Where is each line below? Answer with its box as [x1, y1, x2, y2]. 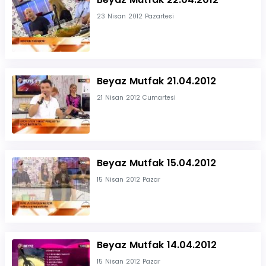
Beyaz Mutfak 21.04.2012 [96, 74, 216, 88]
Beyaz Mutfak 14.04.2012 [96, 238, 217, 252]
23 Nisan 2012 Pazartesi [96, 11, 174, 21]
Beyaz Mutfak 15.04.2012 [96, 156, 216, 170]
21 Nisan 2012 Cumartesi [96, 93, 176, 103]
